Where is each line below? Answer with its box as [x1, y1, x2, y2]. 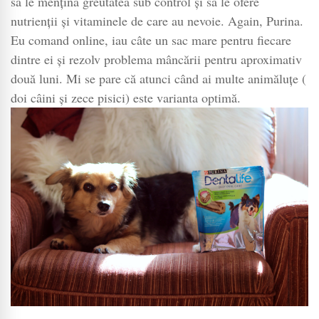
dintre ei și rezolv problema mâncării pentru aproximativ [11, 51, 302, 68]
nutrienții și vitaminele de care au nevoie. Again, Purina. [11, 12, 303, 30]
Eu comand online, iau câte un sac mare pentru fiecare [11, 31, 291, 49]
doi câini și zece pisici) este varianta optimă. [11, 89, 241, 107]
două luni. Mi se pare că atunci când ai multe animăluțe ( [11, 70, 306, 88]
